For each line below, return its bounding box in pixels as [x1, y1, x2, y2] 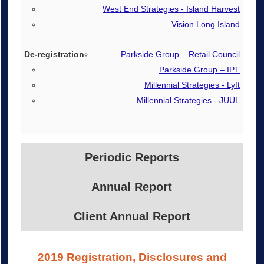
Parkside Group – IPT [159, 64, 240, 74]
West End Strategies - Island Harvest [102, 4, 240, 14]
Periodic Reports [84, 150, 179, 164]
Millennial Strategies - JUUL [136, 95, 240, 105]
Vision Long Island [171, 19, 240, 29]
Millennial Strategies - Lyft [144, 80, 240, 90]
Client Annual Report [73, 209, 190, 223]
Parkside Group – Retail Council [120, 49, 240, 59]
